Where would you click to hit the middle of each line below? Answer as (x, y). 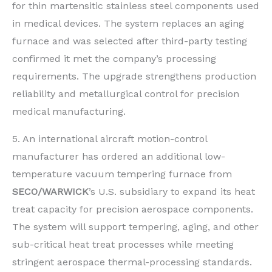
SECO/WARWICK (50, 191)
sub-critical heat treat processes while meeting (123, 244)
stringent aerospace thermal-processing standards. (132, 262)
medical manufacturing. (69, 111)
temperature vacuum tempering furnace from (122, 174)
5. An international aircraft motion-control (110, 138)
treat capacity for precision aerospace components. (133, 209)
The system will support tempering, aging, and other (135, 226)
